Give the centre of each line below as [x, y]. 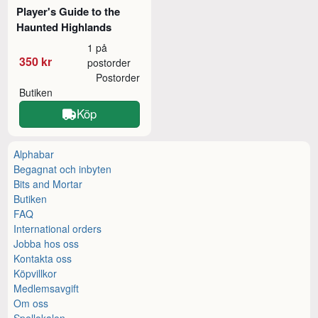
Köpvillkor [35, 274]
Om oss [31, 303]
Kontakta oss [43, 259]
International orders [58, 229]
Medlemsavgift [46, 289]
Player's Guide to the [68, 11]
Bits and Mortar [48, 184]
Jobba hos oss [46, 244]
